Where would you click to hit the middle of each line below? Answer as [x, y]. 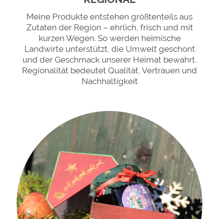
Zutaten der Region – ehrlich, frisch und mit [109, 27]
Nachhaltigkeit [109, 81]
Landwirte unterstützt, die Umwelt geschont [109, 49]
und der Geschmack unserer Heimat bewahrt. [109, 60]
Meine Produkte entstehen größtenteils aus [109, 17]
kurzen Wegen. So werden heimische [109, 38]
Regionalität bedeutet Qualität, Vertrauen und [109, 70]
